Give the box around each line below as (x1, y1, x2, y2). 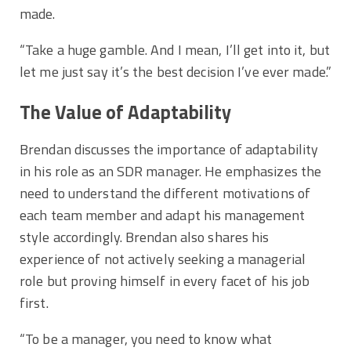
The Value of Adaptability (20, 98, 235, 127)
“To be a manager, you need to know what (20, 327, 273, 349)
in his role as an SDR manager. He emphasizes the (20, 160, 322, 182)
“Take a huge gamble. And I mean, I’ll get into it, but (20, 39, 330, 61)
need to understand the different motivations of (20, 182, 311, 204)
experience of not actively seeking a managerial (20, 248, 306, 270)
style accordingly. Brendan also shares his (20, 226, 270, 248)
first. (20, 291, 49, 313)
